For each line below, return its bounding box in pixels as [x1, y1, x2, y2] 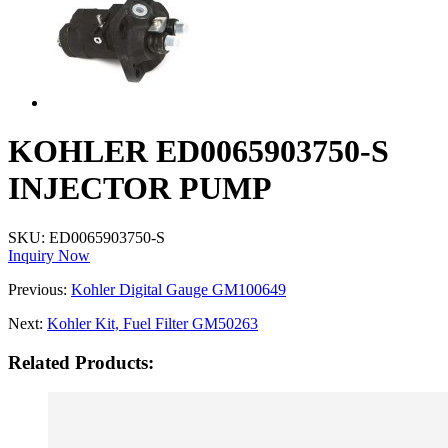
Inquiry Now [8, 246, 90, 264]
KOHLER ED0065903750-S [8, 133, 389, 170]
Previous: [8, 280, 71, 298]
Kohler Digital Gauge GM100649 [71, 280, 286, 298]
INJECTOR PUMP [8, 170, 272, 207]
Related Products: [8, 351, 154, 373]
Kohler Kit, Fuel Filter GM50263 [47, 314, 258, 332]
